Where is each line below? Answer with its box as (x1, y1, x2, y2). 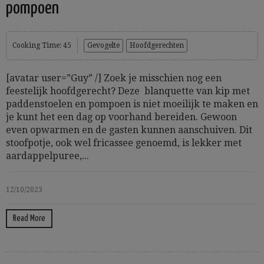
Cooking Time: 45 (12, 41, 71, 49)
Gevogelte (87, 41, 120, 49)
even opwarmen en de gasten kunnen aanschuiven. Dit (6, 124, 252, 136)
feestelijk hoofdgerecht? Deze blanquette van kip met (6, 85, 250, 97)
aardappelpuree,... (6, 150, 89, 161)
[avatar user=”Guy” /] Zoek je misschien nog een (6, 72, 222, 84)
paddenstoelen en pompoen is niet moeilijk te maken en (6, 98, 258, 110)
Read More (13, 214, 45, 223)
